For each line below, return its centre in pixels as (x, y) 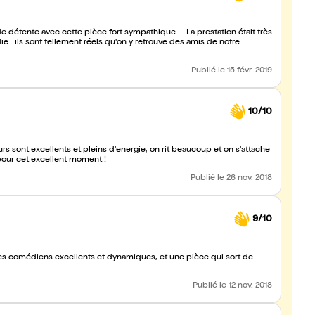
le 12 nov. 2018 (246, 286)
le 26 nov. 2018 (245, 179)
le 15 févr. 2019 (245, 71)
